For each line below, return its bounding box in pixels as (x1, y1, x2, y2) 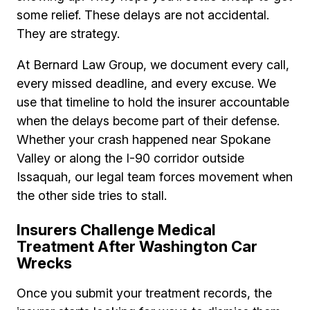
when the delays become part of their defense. (17, 113, 280, 129)
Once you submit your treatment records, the (17, 286, 272, 301)
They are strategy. (17, 26, 120, 42)
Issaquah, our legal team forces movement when (17, 170, 293, 185)
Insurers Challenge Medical (17, 221, 216, 239)
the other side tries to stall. (17, 188, 167, 203)
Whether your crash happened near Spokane (17, 132, 271, 147)
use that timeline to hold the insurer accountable (17, 95, 289, 110)
